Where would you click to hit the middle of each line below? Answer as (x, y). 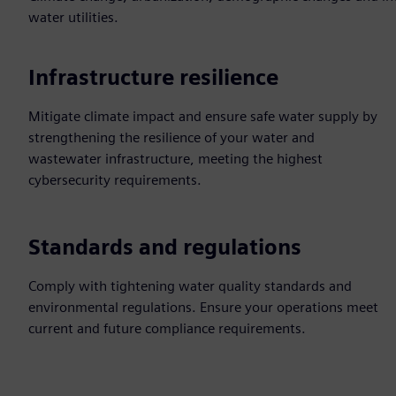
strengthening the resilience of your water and (171, 137)
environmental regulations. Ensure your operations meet (203, 307)
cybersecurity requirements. (115, 180)
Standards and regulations (165, 247)
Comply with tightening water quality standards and (190, 286)
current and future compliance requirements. (167, 328)
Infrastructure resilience (153, 77)
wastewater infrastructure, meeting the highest (175, 159)
